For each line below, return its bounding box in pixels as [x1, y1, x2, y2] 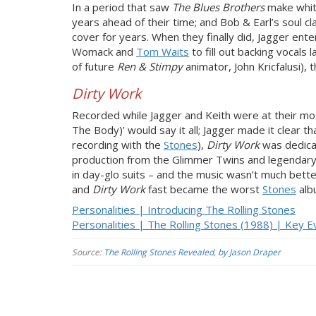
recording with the [72, 137, 164, 152]
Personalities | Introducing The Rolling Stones [72, 202, 296, 217]
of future [72, 59, 117, 73]
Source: [72, 245, 104, 258]
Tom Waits [136, 44, 189, 59]
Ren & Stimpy [117, 59, 186, 73]
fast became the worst [148, 181, 262, 196]
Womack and [72, 44, 136, 59]
